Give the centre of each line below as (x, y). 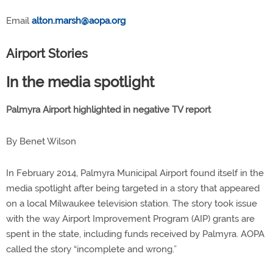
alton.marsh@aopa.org (79, 20)
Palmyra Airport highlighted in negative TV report (108, 109)
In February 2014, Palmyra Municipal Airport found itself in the (135, 173)
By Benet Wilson (41, 141)
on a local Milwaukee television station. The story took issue (132, 203)
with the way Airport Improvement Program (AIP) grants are (130, 218)
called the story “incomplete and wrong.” (91, 249)
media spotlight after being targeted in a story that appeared (133, 188)
